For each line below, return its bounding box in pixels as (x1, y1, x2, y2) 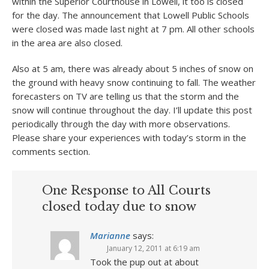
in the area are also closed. (12, 37, 122, 49)
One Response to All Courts (42, 183, 211, 198)
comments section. (12, 145, 90, 157)
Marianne (90, 229, 130, 241)
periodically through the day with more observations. (12, 118, 230, 130)
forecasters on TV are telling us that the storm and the (12, 90, 239, 102)
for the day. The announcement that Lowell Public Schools (12, 9, 249, 21)
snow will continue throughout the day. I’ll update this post (12, 104, 252, 116)
